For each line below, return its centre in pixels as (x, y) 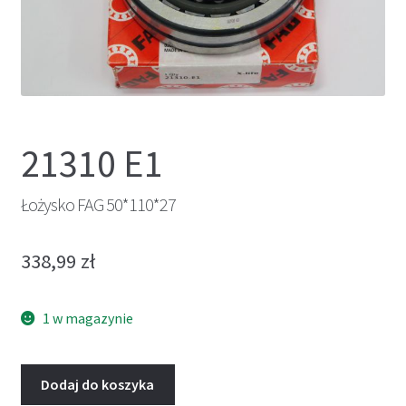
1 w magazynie (88, 318)
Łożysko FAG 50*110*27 (98, 205)
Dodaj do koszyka (98, 385)
